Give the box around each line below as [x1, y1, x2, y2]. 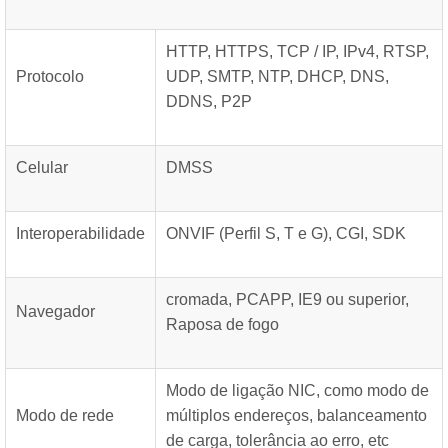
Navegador [16, 303, 95, 320]
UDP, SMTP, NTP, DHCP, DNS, [166, 68, 389, 85]
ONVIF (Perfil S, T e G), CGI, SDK [166, 225, 406, 242]
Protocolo [16, 68, 84, 85]
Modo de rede [16, 407, 114, 424]
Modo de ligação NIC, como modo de [166, 382, 429, 399]
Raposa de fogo [166, 316, 279, 333]
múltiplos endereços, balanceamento [166, 407, 427, 424]
